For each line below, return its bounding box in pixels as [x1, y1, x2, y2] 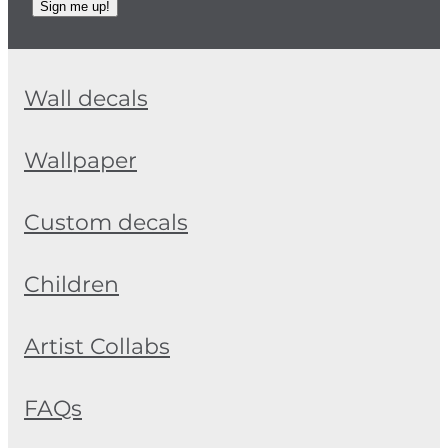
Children [24, 268, 119, 304]
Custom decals [24, 206, 188, 242]
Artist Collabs [24, 330, 170, 366]
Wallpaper [24, 144, 137, 180]
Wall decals [24, 82, 148, 118]
